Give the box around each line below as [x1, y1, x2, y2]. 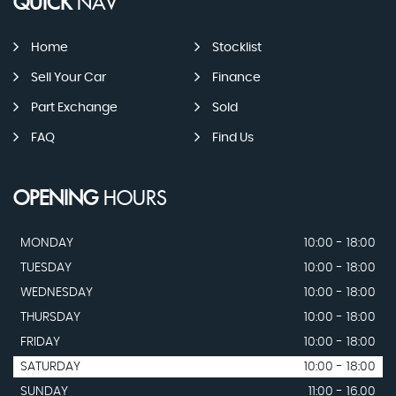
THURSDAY [20, 311, 80, 324]
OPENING [13, 188, 98, 211]
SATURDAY [20, 361, 80, 374]
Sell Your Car [31, 72, 106, 85]
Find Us [211, 132, 254, 145]
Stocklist [211, 42, 262, 55]
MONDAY [20, 237, 73, 250]
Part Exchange [31, 102, 118, 115]
